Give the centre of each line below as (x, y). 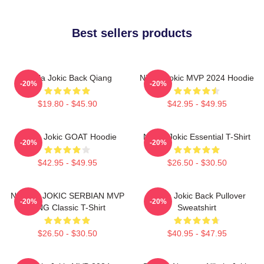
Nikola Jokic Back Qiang (67, 77)
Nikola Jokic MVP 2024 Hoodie (197, 77)
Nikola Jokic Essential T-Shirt (197, 136)
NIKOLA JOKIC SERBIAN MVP (67, 195)
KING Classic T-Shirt (67, 207)
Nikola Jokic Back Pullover (197, 195)
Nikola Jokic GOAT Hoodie (67, 136)
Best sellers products (132, 33)
